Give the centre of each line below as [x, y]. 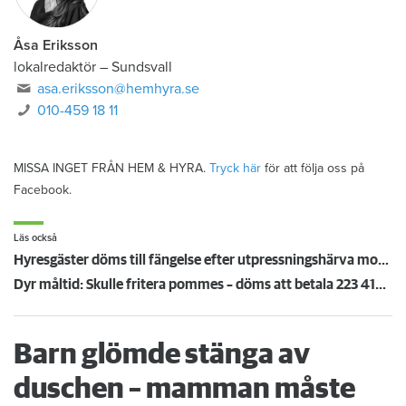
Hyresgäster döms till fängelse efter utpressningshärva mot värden [383, 261]
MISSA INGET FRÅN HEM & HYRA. [111, 169]
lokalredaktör [55, 68]
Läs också [35, 238]
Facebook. [43, 190]
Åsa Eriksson [56, 46]
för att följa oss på [313, 169]
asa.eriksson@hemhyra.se [119, 89]
